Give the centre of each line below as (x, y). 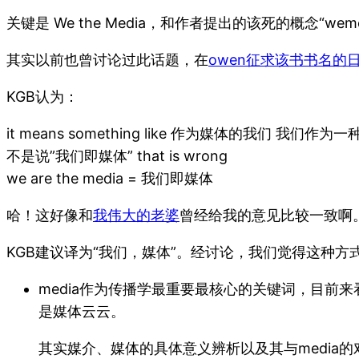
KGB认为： (42, 97)
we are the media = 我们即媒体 (110, 179)
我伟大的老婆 (136, 216)
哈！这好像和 (50, 216)
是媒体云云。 (82, 312)
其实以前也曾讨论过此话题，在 (107, 60)
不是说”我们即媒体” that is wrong (117, 156)
